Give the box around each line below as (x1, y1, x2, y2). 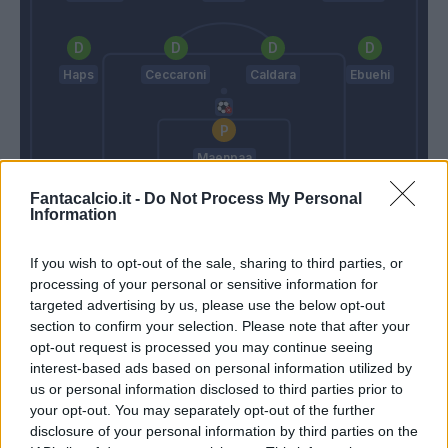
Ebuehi (349, 67, 390, 83)
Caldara (249, 67, 296, 83)
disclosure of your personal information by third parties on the (30, 422, 418, 439)
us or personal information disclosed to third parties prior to (30, 380, 403, 397)
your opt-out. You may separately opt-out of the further (30, 401, 375, 418)
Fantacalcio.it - (30, 189, 144, 207)
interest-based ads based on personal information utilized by (30, 359, 412, 376)
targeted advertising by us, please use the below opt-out (30, 296, 385, 313)
